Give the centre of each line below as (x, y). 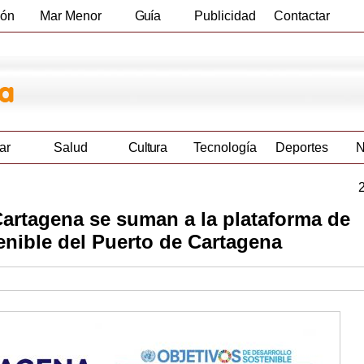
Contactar (302, 16)
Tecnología (225, 148)
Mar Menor (70, 16)
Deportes (302, 148)
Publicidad (225, 16)
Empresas (147, 48)
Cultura (147, 148)
